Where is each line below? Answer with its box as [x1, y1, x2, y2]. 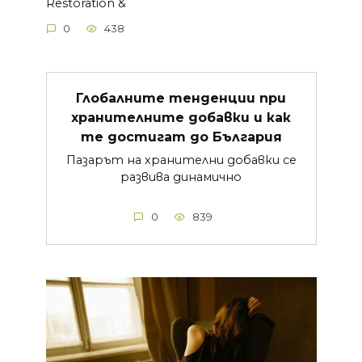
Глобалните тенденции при [76, 90, 286, 106]
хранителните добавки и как [71, 109, 291, 125]
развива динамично [120, 170, 242, 185]
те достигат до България [80, 128, 282, 145]
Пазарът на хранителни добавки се [65, 153, 297, 168]
